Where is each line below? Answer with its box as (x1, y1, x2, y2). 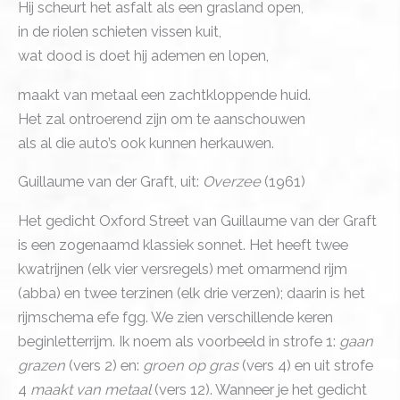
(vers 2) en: (65, 356, 143, 374)
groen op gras (143, 356, 242, 374)
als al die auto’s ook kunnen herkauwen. (18, 134, 274, 152)
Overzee (203, 173, 261, 191)
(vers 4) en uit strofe (242, 356, 373, 374)
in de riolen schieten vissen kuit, (18, 23, 221, 41)
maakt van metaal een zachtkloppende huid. (18, 86, 311, 104)
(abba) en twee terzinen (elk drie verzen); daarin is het (18, 284, 365, 302)
